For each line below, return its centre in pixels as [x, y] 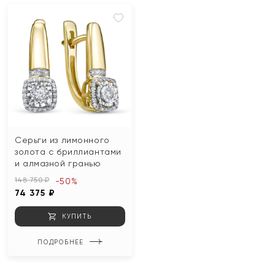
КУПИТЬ [77, 216]
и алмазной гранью [58, 163]
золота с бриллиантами [68, 151]
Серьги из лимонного [62, 140]
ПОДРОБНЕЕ [60, 242]
